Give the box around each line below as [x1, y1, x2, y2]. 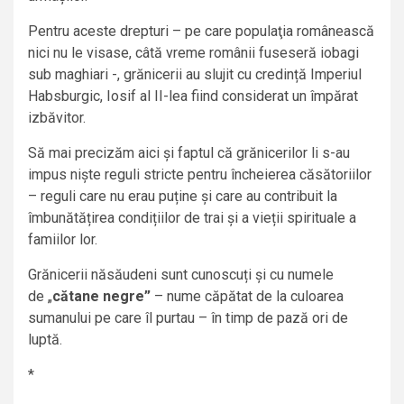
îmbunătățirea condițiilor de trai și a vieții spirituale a [28, 209, 356, 227]
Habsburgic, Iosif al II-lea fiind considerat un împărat [28, 87, 358, 106]
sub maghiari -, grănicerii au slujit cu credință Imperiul [28, 66, 362, 84]
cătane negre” [52, 288, 151, 306]
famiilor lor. [28, 231, 97, 249]
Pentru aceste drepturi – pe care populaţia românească [28, 23, 374, 41]
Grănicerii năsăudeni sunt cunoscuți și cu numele [28, 266, 334, 284]
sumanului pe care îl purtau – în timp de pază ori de [28, 309, 348, 327]
